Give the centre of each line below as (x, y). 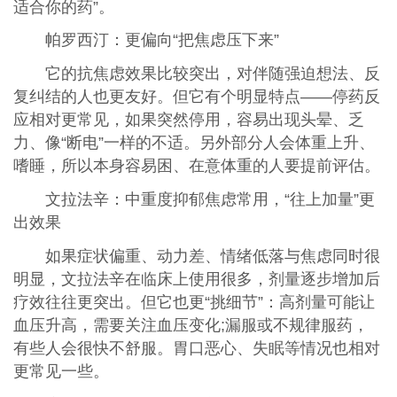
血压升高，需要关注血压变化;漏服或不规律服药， (191, 326)
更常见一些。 (61, 372)
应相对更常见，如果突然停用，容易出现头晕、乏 (188, 120)
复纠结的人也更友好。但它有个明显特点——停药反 (196, 97)
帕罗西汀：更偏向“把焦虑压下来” (162, 40)
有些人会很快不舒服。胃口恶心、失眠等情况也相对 (196, 349)
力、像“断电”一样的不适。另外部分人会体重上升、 (194, 143)
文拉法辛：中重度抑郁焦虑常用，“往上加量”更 (210, 200)
